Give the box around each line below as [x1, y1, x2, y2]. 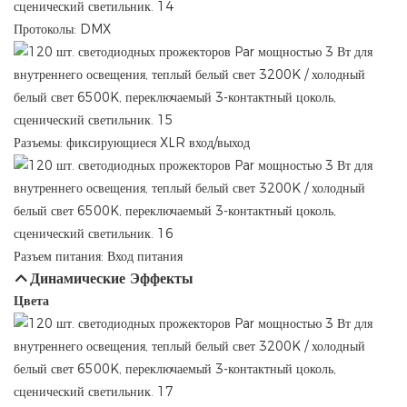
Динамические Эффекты [30, 270, 194, 288]
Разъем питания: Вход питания [14, 248, 183, 265]
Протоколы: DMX [14, 21, 111, 38]
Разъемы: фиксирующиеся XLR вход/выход [14, 134, 250, 152]
